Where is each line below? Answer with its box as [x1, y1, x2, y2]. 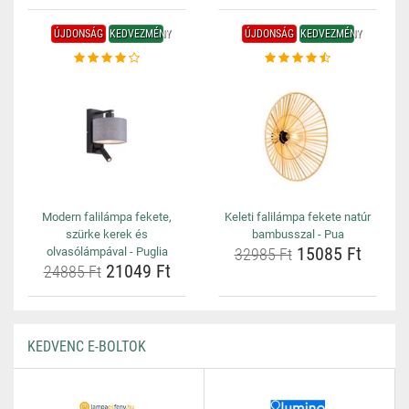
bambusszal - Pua [251, 227, 344, 241]
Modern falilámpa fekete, [42, 210, 172, 224]
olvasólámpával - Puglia [46, 245, 168, 258]
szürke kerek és [66, 227, 148, 241]
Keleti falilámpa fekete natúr [225, 210, 371, 224]
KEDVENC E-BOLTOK [27, 338, 146, 355]
